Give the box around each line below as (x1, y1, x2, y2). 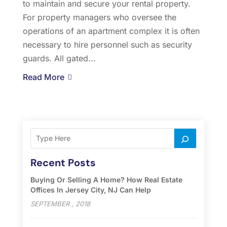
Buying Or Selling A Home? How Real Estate (30, 175, 182, 184)
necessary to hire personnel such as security (22, 39, 192, 50)
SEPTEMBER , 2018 (30, 199, 90, 208)
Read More (22, 71, 64, 82)
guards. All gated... (22, 53, 96, 63)
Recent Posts (30, 156, 96, 169)
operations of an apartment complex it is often (22, 25, 200, 36)
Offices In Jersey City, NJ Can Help (30, 185, 151, 194)
